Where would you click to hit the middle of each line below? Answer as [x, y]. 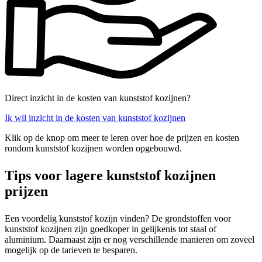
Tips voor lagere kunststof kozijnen [110, 175]
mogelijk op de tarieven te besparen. [71, 250]
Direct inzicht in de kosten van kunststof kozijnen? [98, 98]
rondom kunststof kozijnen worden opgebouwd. [93, 148]
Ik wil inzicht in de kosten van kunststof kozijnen [95, 118]
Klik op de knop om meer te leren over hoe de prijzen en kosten [122, 137]
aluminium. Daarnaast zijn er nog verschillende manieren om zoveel [130, 239]
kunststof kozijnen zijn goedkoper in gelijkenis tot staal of [111, 229]
